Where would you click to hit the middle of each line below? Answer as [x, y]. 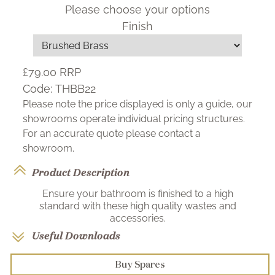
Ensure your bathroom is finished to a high [137, 194]
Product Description [81, 173]
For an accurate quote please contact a [112, 134]
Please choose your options [137, 10]
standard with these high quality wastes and [137, 206]
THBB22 [76, 89]
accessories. [137, 219]
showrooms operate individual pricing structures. [134, 119]
